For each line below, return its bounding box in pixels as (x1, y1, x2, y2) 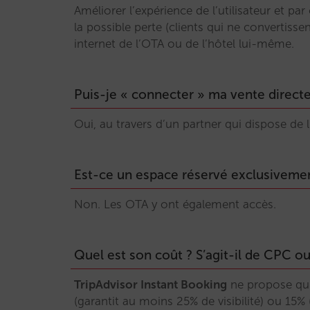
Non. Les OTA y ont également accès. (74, 197, 276, 211)
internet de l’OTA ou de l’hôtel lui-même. (74, 37, 294, 51)
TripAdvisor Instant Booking (74, 277, 227, 291)
